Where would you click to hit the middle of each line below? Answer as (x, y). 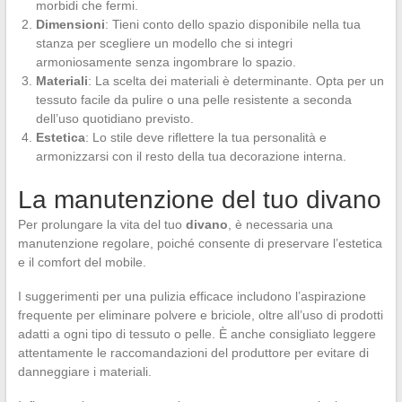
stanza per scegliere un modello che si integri (164, 43)
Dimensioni (70, 24)
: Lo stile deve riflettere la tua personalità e (205, 137)
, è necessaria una (280, 224)
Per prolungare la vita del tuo (101, 224)
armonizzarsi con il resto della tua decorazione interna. (191, 156)
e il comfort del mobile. (82, 262)
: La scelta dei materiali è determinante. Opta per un (236, 80)
